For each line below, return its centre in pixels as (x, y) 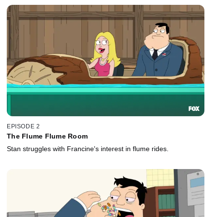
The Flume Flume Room (47, 136)
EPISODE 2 (23, 127)
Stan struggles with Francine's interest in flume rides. (88, 149)
